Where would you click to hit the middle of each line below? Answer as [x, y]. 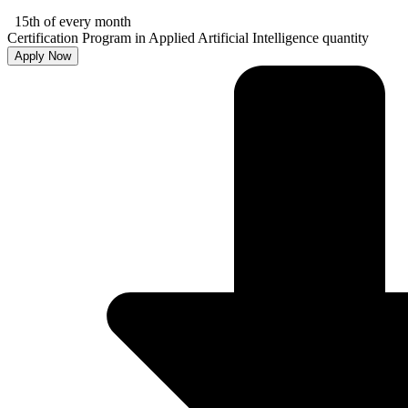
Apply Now [43, 56]
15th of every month [73, 22]
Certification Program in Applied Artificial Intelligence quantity [188, 38]
